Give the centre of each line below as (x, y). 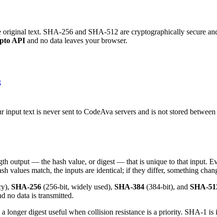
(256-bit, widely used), (77, 186)
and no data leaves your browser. (76, 41)
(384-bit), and (166, 186)
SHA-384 (129, 186)
